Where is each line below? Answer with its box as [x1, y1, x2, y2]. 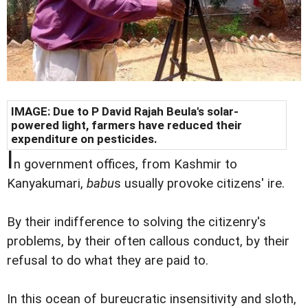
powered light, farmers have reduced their [11, 118, 242, 133]
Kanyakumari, [7, 176, 87, 192]
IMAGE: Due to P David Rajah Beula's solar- [11, 104, 239, 119]
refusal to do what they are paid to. [7, 253, 208, 269]
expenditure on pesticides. [11, 132, 157, 146]
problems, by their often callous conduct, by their [7, 234, 289, 250]
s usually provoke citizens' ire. [114, 176, 285, 192]
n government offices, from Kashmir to [14, 157, 237, 173]
